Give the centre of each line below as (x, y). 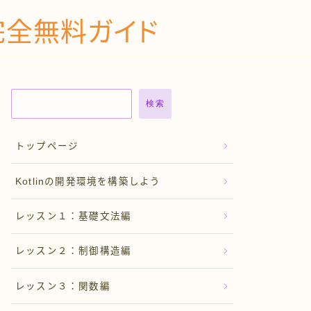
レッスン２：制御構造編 (74, 251)
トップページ (47, 146)
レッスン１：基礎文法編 (74, 216)
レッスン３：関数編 (63, 286)
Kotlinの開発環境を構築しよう (88, 181)
